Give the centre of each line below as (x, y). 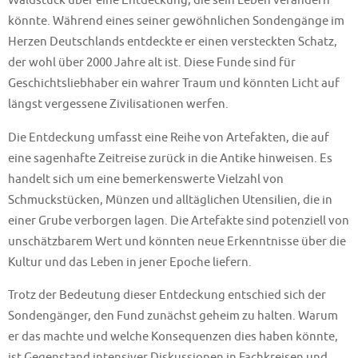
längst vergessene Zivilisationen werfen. (118, 104)
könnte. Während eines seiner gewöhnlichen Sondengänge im (176, 21)
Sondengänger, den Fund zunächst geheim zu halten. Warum (173, 315)
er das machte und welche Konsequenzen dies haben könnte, (173, 336)
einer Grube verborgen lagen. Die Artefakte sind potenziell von (179, 220)
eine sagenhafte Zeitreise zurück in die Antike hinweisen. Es (170, 158)
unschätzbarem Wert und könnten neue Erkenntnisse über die (177, 241)
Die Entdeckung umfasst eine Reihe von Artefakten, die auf (169, 137)
